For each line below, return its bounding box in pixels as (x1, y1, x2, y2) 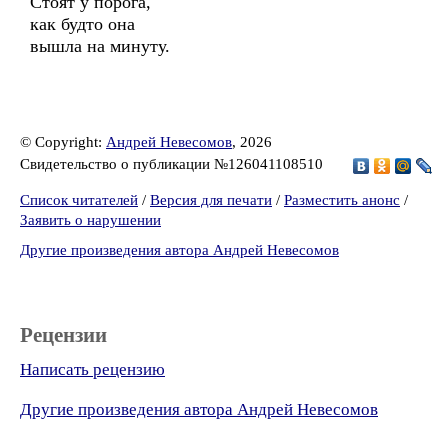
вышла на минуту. (30, 36, 170, 56)
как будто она (30, 14, 135, 34)
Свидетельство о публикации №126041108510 (20, 155, 327, 172)
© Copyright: (20, 134, 106, 150)
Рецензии (20, 323, 107, 347)
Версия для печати (150, 192, 272, 208)
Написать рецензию (20, 360, 165, 379)
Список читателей (20, 192, 138, 208)
